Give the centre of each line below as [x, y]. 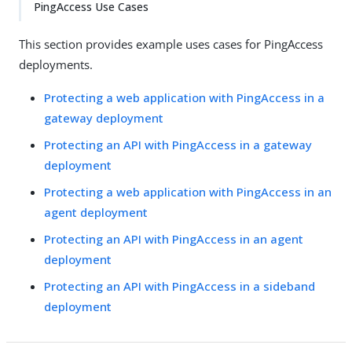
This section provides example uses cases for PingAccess [171, 44]
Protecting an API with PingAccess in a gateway [178, 145]
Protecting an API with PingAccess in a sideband [180, 286]
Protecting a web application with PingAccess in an [188, 192]
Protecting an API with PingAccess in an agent [174, 239]
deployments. [56, 64]
